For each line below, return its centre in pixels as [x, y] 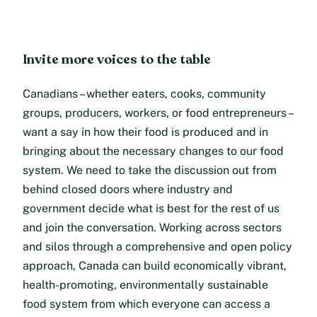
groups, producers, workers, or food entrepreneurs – [157, 113]
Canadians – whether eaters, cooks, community [144, 93]
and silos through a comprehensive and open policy [157, 246]
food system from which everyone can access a [146, 304]
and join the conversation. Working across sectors [152, 227]
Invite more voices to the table [117, 59]
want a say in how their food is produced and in [145, 132]
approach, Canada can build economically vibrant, [155, 265]
